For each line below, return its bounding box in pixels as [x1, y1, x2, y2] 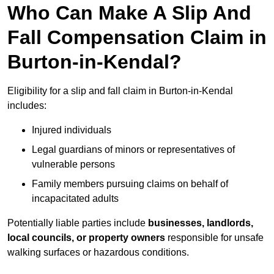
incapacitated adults [32, 193, 119, 204]
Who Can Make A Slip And [7, 2, 251, 24]
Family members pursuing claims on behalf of [32, 179, 228, 190]
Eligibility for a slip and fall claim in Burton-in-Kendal [7, 86, 233, 97]
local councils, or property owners [7, 232, 165, 243]
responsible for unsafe [165, 232, 264, 243]
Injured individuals [32, 125, 111, 136]
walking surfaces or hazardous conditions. [7, 247, 189, 258]
